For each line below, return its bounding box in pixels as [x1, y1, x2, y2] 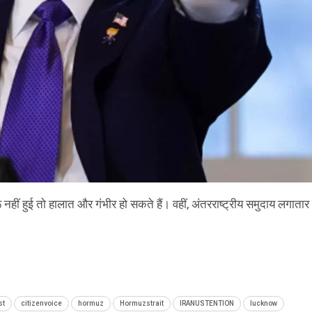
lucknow [250, 299, 277, 307]
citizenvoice [21, 299, 62, 307]
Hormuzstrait [120, 299, 164, 307]
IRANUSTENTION [180, 299, 234, 307]
